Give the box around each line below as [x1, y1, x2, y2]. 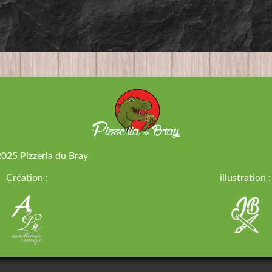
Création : [5, 173, 48, 183]
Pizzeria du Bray [20, 151, 88, 161]
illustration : [220, 173, 271, 183]
